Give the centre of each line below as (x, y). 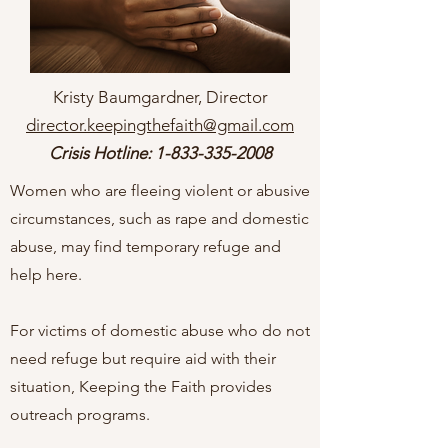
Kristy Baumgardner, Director (160, 97)
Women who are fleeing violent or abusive (160, 190)
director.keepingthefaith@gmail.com (160, 125)
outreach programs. (80, 414)
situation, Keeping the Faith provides (141, 386)
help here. (46, 274)
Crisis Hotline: (101, 153)
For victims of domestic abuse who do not (160, 330)
